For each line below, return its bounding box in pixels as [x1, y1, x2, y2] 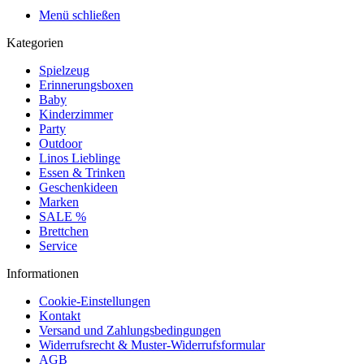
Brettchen [39, 224, 89, 238]
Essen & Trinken [39, 166, 125, 180]
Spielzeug [39, 63, 89, 77]
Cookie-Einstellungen [39, 294, 150, 308]
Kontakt [39, 309, 80, 323]
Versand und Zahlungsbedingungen [39, 323, 221, 337]
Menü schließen [39, 8, 120, 22]
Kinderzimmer [39, 107, 113, 121]
